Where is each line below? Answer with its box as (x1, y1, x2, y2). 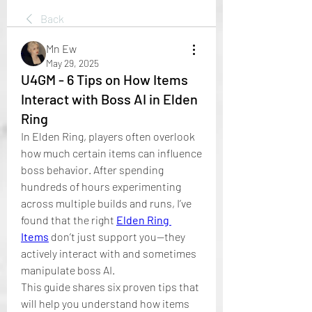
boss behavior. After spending (21, 163, 164, 176)
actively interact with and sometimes (21, 247, 196, 260)
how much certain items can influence (21, 146, 202, 159)
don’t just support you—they (49, 230, 185, 243)
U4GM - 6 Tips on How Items (21, 71, 188, 88)
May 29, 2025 (46, 57, 99, 69)
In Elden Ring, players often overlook (21, 130, 195, 143)
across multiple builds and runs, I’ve (21, 196, 192, 210)
